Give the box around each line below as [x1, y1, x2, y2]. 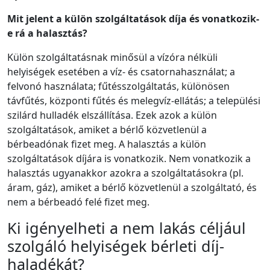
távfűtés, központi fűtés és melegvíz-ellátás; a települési [7, 94, 260, 108]
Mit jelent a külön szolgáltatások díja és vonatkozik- [7, 12, 259, 26]
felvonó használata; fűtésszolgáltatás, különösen [7, 80, 230, 93]
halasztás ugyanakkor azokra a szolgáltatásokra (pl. [7, 166, 243, 180]
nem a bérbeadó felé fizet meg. [7, 195, 149, 209]
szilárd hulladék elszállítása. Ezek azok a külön [7, 108, 217, 122]
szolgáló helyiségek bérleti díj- [7, 236, 224, 257]
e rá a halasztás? [7, 27, 87, 40]
